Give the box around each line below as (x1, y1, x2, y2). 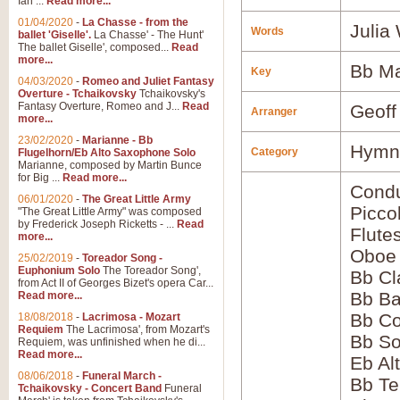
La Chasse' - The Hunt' (91, 29, 204, 41)
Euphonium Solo (18, 264, 100, 277)
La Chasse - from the (82, 16, 188, 29)
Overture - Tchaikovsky (18, 87, 137, 100)
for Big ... (18, 171, 62, 184)
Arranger (251, 105, 297, 118)
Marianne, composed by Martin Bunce (18, 159, 202, 171)
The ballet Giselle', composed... (18, 41, 171, 54)
